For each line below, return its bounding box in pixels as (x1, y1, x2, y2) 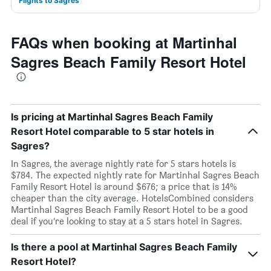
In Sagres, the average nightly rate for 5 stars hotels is (11, 158, 236, 169)
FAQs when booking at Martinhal (11, 32, 237, 53)
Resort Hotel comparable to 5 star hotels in (11, 125, 214, 137)
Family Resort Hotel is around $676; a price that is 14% (11, 181, 237, 192)
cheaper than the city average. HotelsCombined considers (11, 192, 253, 204)
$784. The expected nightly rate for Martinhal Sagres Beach (11, 169, 260, 181)
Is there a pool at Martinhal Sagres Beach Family (11, 241, 237, 253)
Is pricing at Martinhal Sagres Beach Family (11, 111, 213, 123)
